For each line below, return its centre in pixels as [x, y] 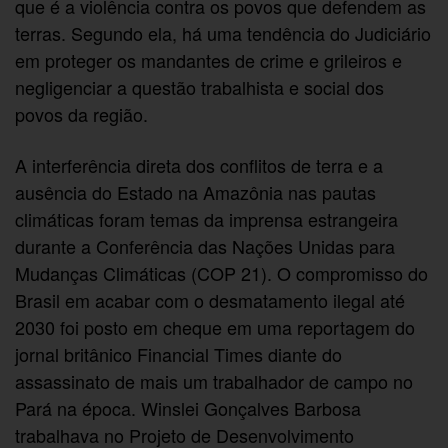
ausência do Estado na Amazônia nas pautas [196, 192]
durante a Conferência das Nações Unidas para [205, 246]
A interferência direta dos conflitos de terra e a [199, 165]
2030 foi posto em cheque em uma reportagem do [215, 327]
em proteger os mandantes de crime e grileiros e [209, 59]
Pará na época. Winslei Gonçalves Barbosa [188, 408]
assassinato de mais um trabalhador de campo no [214, 381]
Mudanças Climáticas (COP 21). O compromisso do [222, 273]
